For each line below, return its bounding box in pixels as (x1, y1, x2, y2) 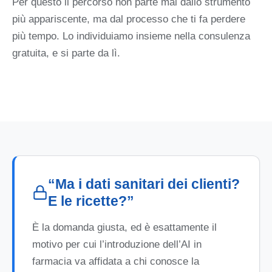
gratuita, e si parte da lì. (12, 47, 120, 59)
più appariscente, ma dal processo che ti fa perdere (12, 13, 245, 25)
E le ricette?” (47, 193, 134, 209)
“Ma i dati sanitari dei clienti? (47, 176, 240, 192)
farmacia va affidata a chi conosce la (32, 256, 199, 268)
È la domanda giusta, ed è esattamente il (32, 222, 217, 234)
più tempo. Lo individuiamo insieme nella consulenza (12, 30, 250, 42)
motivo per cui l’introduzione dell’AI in (32, 239, 202, 251)
